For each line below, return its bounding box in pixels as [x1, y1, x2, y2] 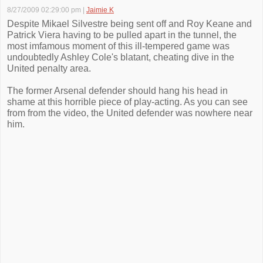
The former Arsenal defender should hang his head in [7, 86, 228, 96]
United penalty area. [7, 63, 91, 73]
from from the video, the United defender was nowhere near [7, 108, 252, 118]
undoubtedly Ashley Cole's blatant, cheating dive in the [7, 52, 234, 62]
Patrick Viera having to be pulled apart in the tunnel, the [7, 30, 237, 40]
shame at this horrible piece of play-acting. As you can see [7, 97, 248, 107]
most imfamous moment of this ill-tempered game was [7, 41, 230, 51]
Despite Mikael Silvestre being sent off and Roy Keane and [7, 19, 252, 29]
